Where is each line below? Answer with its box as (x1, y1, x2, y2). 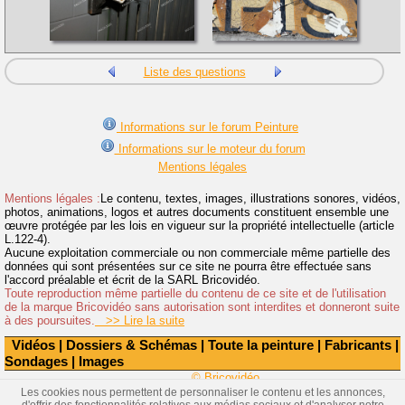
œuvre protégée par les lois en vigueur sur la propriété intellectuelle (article (5, 219, 394, 233)
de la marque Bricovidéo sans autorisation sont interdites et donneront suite (5, 300, 400, 315)
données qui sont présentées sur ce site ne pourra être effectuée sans (5, 259, 372, 274)
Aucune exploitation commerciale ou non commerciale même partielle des (5, 246, 391, 260)
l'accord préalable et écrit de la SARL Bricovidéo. (5, 273, 260, 287)
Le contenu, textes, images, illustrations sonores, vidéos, (100, 192, 400, 206)
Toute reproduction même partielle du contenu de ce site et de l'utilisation (5, 287, 386, 301)
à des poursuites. (5, 314, 95, 328)
